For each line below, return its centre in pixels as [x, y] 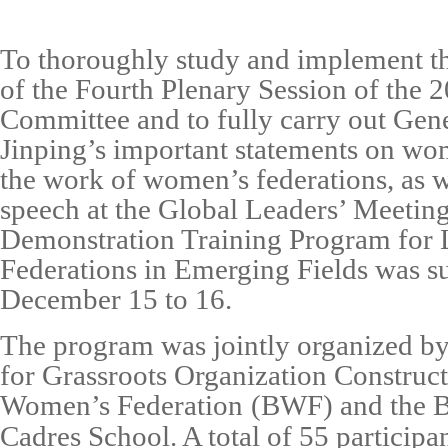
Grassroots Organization [184, 375]
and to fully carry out [261, 119]
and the [386, 405]
